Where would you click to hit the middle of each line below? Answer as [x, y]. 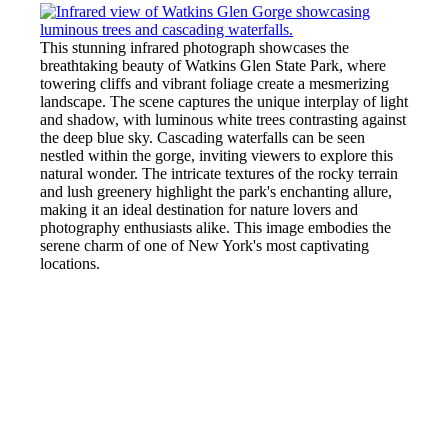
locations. [70, 263]
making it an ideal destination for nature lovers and [199, 209]
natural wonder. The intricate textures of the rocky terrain [219, 173]
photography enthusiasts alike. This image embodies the [215, 227]
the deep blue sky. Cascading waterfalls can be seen [202, 137]
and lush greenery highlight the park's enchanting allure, [216, 191]
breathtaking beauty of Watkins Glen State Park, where [213, 65]
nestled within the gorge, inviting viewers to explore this [216, 155]
